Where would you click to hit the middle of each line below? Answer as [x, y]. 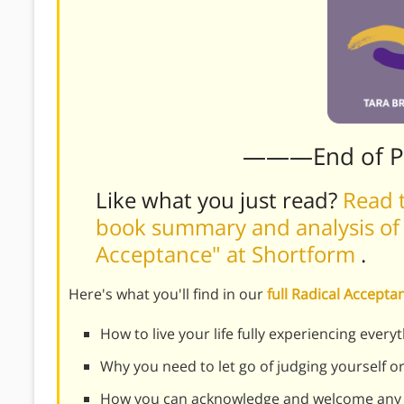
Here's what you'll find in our [168, 294]
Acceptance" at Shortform [228, 253]
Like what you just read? [219, 199]
